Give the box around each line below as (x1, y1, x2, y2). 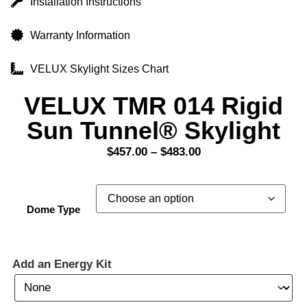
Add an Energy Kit (12, 257, 112, 271)
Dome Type (27, 204, 80, 216)
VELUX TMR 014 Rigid (24, 91, 283, 120)
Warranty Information (29, 29, 130, 41)
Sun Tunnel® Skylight (27, 116, 280, 145)
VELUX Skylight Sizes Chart (29, 62, 169, 75)
